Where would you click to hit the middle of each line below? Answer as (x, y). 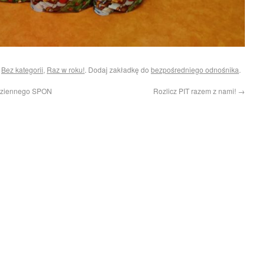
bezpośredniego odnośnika (195, 70)
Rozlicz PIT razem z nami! (195, 91)
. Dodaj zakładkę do (118, 70)
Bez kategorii (22, 70)
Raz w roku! (66, 70)
